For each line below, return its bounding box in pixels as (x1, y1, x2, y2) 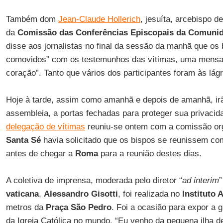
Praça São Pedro (45, 203, 111, 212)
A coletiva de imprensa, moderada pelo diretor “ (5, 176, 182, 185)
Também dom (5, 14, 58, 24)
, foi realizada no (117, 189, 182, 199)
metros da (5, 203, 46, 212)
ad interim (182, 176, 219, 185)
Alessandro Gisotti (43, 189, 118, 199)
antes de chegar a (5, 149, 75, 158)
